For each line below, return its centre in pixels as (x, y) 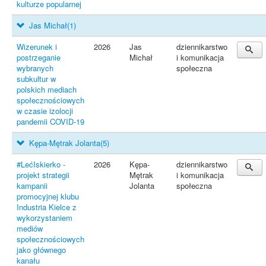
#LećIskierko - (41, 164)
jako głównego (41, 250)
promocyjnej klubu (48, 196)
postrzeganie (39, 57)
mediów (30, 228)
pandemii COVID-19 (50, 121)
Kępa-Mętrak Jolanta (64, 143)
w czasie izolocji (45, 111)
